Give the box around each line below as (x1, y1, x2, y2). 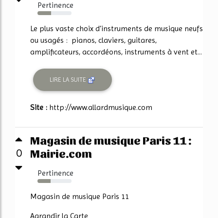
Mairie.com (30, 145, 92, 160)
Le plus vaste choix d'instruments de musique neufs (30, 23, 203, 33)
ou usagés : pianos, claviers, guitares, (30, 35, 157, 45)
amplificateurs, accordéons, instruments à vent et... (30, 47, 202, 56)
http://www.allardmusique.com (49, 102, 152, 112)
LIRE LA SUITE (50, 76, 88, 84)
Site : (30, 102, 49, 112)
